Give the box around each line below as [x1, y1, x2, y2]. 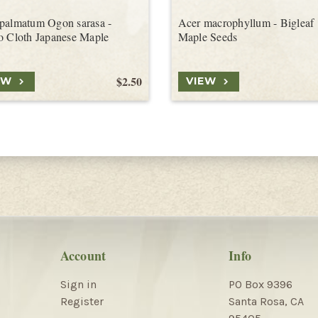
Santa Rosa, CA [229, 294, 304, 308]
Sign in [60, 277, 97, 291]
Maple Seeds [177, 28, 238, 44]
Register [60, 294, 104, 308]
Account [60, 246, 106, 265]
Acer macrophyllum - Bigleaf [177, 14, 314, 30]
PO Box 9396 [229, 277, 292, 291]
